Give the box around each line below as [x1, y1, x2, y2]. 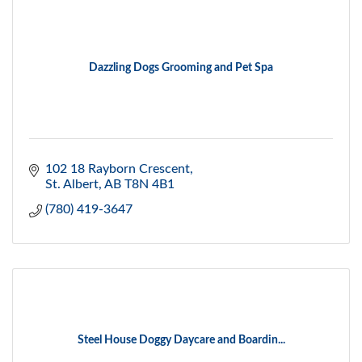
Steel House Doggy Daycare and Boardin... [77, 335, 285, 347]
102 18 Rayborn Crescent [45, 162, 190, 176]
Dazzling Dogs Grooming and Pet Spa [89, 62, 273, 74]
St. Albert [45, 178, 99, 192]
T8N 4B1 [124, 178, 175, 192]
